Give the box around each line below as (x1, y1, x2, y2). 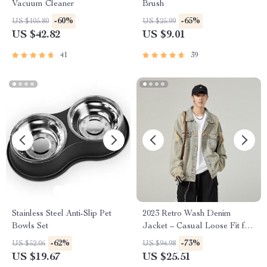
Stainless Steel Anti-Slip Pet (12, 210, 111, 218)
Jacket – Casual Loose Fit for (142, 222, 252, 231)
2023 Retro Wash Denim (142, 210, 231, 218)
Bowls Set (12, 222, 48, 231)
